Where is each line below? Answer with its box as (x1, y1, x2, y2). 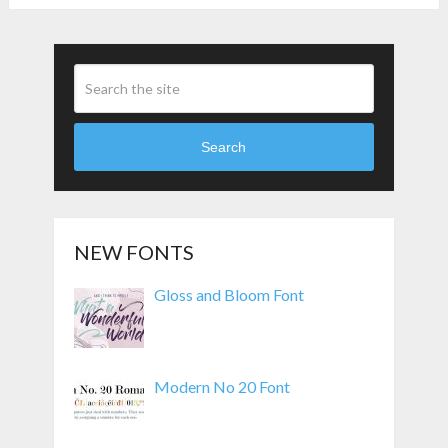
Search (201, 139, 247, 156)
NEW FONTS (73, 239, 194, 264)
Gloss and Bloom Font (153, 284, 304, 304)
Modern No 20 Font (153, 376, 290, 396)
